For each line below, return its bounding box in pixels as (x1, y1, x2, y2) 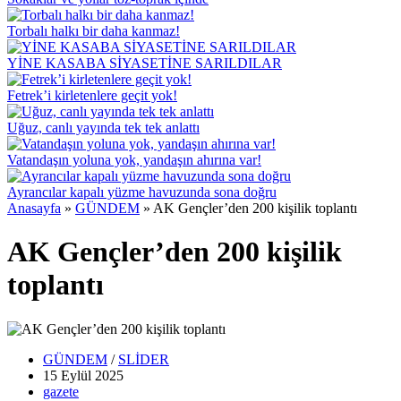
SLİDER (118, 351, 169, 367)
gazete (43, 383, 79, 399)
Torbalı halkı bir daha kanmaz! (7, 23, 180, 38)
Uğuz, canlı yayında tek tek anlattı (7, 120, 200, 135)
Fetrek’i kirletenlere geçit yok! (7, 88, 177, 103)
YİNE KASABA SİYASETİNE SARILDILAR (7, 55, 282, 71)
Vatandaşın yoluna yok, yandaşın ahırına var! (7, 152, 261, 167)
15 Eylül (43, 367, 91, 383)
